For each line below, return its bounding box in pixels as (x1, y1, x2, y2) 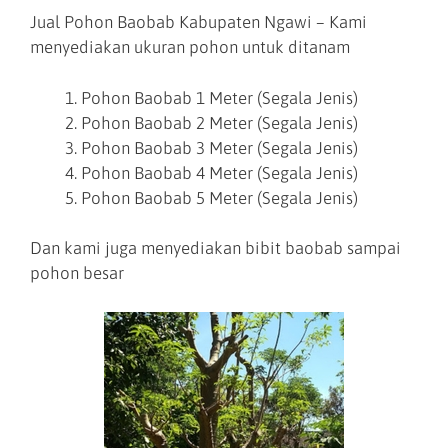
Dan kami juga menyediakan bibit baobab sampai (30, 238, 401, 258)
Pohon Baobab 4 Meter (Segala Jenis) (81, 162, 358, 183)
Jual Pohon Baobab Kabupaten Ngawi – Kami (30, 12, 367, 32)
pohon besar (30, 263, 124, 283)
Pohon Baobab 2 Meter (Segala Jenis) (81, 112, 358, 133)
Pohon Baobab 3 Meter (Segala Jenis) (81, 137, 358, 158)
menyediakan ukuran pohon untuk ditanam (30, 37, 354, 57)
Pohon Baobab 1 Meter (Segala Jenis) (81, 87, 358, 108)
